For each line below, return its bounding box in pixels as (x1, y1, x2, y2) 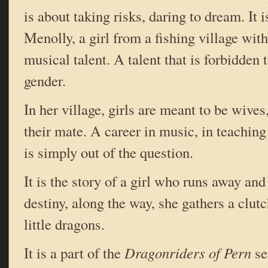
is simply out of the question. (24, 142, 193, 163)
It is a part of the (24, 243, 124, 263)
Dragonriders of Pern (124, 243, 251, 263)
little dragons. (24, 214, 105, 234)
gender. (24, 71, 66, 91)
